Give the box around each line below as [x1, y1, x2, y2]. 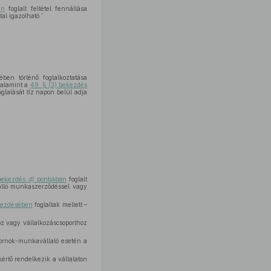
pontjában [34, 175, 67, 183]
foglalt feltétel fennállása [5, 5, 88, 12]
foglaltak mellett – [32, 201, 88, 208]
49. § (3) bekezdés [30, 81, 88, 88]
